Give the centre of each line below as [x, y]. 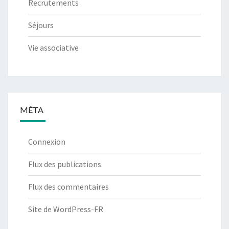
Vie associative [53, 48]
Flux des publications [65, 164]
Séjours [41, 25]
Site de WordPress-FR [66, 209]
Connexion [47, 142]
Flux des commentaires [68, 187]
